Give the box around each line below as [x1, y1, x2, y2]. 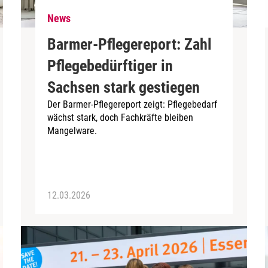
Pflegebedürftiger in [47, 56, 173, 75]
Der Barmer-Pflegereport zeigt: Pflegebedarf [47, 98, 218, 110]
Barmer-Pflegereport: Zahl [47, 35, 212, 53]
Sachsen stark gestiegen [47, 78, 200, 96]
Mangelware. [47, 124, 98, 136]
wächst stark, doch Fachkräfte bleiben [47, 111, 194, 123]
